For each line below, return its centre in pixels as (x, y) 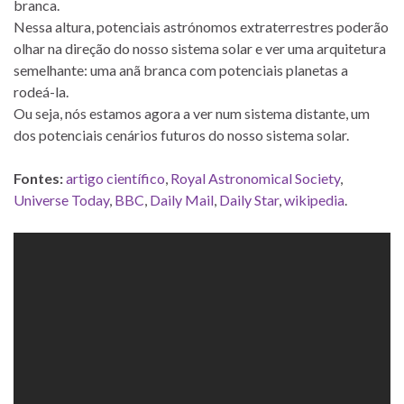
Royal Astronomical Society (255, 178)
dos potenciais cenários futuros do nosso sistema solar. (181, 134)
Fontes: (38, 178)
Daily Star (249, 199)
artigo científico (115, 178)
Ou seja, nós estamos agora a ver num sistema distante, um (192, 113)
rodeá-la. (41, 91)
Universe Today (61, 199)
